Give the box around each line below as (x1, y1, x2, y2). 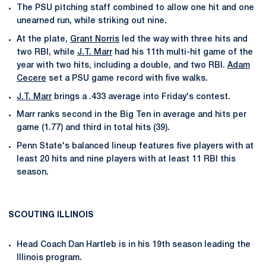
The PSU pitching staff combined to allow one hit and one (17, 4, 254, 12)
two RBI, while (17, 48, 77, 56)
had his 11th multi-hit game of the (112, 48, 253, 56)
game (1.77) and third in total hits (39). (17, 124, 170, 132)
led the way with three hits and (119, 35, 248, 43)
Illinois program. (17, 254, 82, 262)
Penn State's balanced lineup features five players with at (17, 142, 254, 150)
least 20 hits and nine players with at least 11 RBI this (17, 156, 236, 163)
